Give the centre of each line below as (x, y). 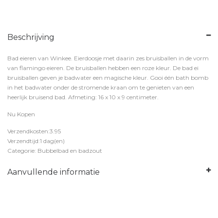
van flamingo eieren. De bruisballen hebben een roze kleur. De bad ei (103, 68)
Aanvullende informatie (54, 172)
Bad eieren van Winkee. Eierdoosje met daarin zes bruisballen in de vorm (108, 58)
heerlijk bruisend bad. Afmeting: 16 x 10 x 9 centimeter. (83, 97)
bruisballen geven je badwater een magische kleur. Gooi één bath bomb (108, 78)
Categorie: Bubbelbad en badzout (55, 151)
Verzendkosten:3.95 (34, 131)
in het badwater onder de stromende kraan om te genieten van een (101, 87)
